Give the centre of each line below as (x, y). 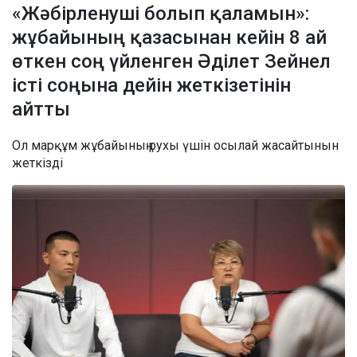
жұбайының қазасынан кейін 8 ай (169, 38)
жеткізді (37, 163)
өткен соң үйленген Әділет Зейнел (171, 62)
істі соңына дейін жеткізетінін (151, 86)
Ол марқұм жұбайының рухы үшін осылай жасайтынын (175, 146)
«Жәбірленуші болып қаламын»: (161, 14)
